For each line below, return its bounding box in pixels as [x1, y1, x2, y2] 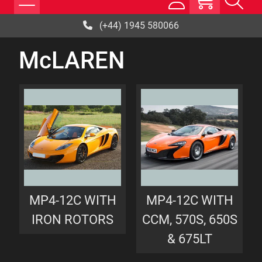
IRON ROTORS [32, 212, 113, 227]
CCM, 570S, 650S [142, 212, 237, 227]
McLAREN [19, 47, 125, 74]
